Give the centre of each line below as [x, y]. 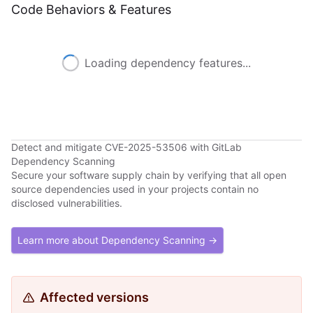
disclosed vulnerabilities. [67, 203]
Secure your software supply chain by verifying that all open [149, 175]
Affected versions [94, 297]
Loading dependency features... [168, 63]
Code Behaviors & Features [91, 9]
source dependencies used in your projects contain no [135, 189]
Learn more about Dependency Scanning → [117, 240]
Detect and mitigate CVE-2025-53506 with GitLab [126, 147]
